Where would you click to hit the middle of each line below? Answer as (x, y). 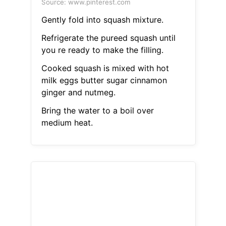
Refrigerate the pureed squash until (108, 38)
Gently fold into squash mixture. (102, 20)
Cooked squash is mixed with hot (105, 68)
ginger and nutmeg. (78, 93)
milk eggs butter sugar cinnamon (104, 80)
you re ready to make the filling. (102, 50)
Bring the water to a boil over (97, 111)
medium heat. (67, 123)
